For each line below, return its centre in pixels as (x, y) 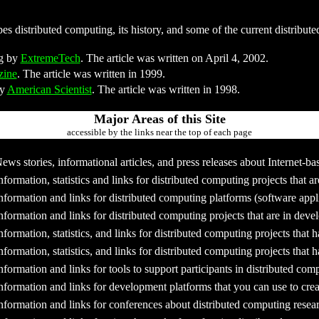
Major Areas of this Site (159, 119)
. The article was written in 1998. (166, 89)
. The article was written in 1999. (91, 74)
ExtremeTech (50, 58)
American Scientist (49, 89)
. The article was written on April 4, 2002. (174, 58)
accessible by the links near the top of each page (159, 132)
